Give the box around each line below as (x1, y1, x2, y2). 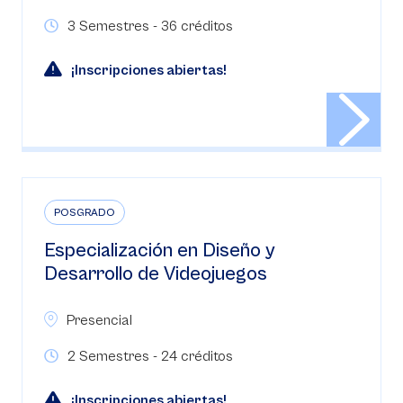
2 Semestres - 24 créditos (67, 348, 233, 364)
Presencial (67, 312, 132, 328)
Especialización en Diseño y (44, 239, 275, 262)
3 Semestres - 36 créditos (67, 18, 233, 34)
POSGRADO (54, 207, 115, 219)
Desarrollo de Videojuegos (44, 263, 267, 285)
